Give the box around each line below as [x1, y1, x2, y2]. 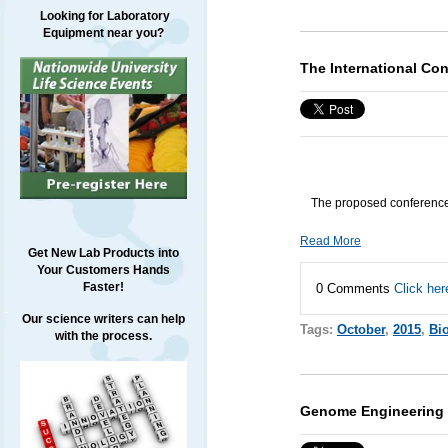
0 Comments [315, 280, 394, 296]
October [336, 321, 385, 337]
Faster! [82, 280, 124, 295]
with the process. [54, 329, 152, 344]
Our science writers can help [21, 312, 185, 327]
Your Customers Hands [36, 263, 170, 278]
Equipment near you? [42, 26, 164, 40]
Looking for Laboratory [36, 9, 170, 23]
